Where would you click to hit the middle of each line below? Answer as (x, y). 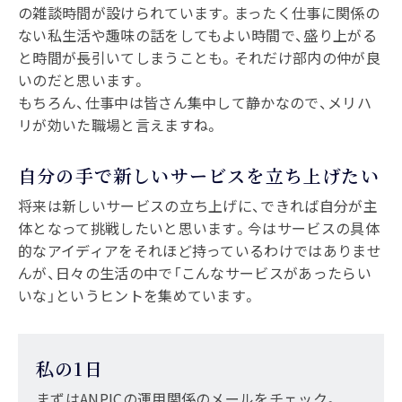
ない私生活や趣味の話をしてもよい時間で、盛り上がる (198, 35)
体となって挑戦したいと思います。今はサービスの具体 (199, 228)
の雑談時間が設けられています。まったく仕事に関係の (199, 13)
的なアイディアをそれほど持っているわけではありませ (200, 251)
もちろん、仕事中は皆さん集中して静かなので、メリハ (195, 103)
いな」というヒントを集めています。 (138, 296)
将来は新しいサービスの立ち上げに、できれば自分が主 (198, 206)
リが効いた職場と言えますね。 (119, 125)
